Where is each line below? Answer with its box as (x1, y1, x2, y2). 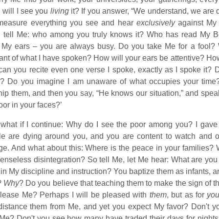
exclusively (136, 19, 175, 27)
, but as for (166, 191, 207, 199)
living (50, 7, 69, 15)
